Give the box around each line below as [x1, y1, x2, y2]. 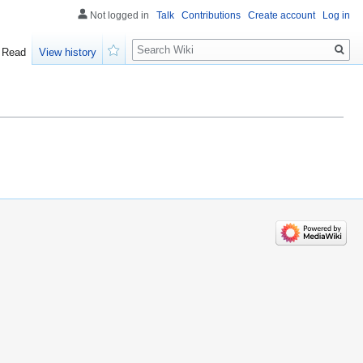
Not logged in [90, 10, 149, 21]
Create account [248, 10, 315, 21]
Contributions [181, 10, 241, 21]
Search [131, 32, 186, 50]
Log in [322, 10, 350, 21]
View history [39, 46, 97, 59]
